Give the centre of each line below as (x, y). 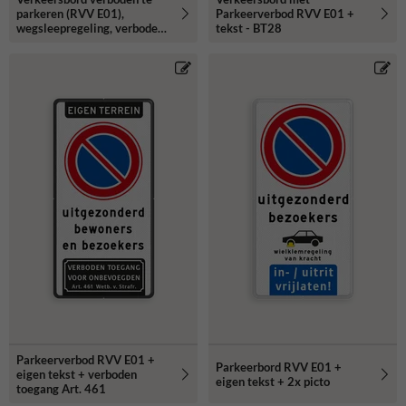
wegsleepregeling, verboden (90, 28)
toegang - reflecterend (75, 42)
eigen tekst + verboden (77, 374)
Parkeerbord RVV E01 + (279, 367)
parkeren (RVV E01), (70, 13)
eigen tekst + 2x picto (273, 381)
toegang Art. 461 (61, 388)
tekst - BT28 (249, 28)
